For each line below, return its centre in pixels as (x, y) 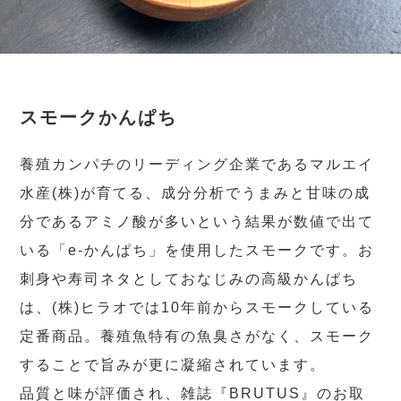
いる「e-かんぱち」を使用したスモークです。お (197, 251)
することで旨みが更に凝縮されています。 (173, 365)
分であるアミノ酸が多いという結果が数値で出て (197, 222)
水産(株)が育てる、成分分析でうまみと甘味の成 (196, 193)
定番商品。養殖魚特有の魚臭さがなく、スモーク (197, 337)
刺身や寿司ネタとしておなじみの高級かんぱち (189, 279)
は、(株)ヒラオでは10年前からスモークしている (197, 308)
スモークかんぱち (99, 118)
